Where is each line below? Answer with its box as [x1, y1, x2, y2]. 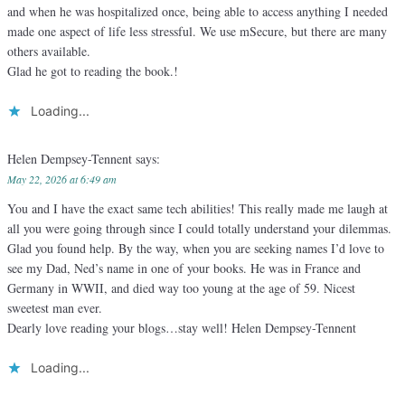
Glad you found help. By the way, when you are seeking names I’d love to [7, 240, 384, 258]
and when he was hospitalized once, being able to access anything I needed [7, 3, 388, 21]
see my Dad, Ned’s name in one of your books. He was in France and [7, 259, 361, 278]
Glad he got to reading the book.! [7, 62, 178, 80]
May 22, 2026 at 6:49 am [7, 172, 117, 187]
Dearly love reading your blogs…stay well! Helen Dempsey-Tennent [7, 319, 356, 337]
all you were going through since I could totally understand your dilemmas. [7, 220, 391, 238]
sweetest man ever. [7, 299, 102, 317]
